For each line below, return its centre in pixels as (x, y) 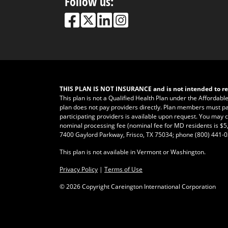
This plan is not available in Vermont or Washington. (133, 152)
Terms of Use (123, 169)
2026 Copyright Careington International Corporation (141, 187)
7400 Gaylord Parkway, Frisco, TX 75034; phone (127, 135)
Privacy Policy (79, 169)
